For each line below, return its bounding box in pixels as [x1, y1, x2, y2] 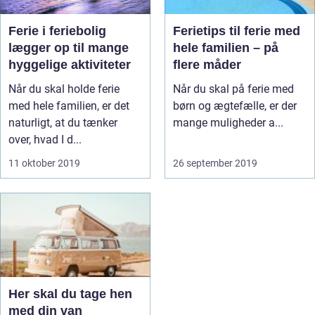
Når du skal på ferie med [173, 82, 294, 96]
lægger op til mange [8, 41, 129, 55]
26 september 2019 [173, 157, 257, 169]
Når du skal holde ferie [8, 82, 120, 96]
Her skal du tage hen [8, 287, 132, 301]
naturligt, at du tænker [8, 116, 117, 129]
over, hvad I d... [8, 133, 82, 146]
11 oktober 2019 [8, 157, 80, 169]
